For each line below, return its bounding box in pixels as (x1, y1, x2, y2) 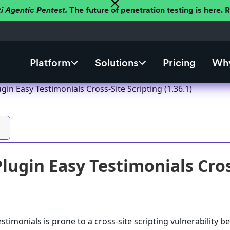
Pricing (162, 56, 196, 69)
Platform (29, 56, 70, 69)
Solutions (94, 56, 138, 69)
